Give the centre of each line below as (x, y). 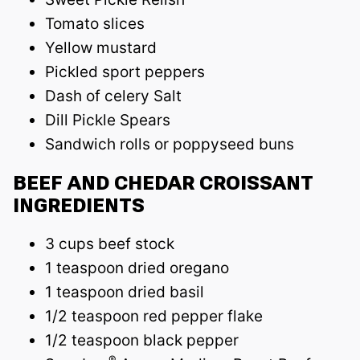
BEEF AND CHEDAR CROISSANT (163, 183)
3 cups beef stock (110, 243)
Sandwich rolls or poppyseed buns (170, 144)
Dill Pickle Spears (108, 120)
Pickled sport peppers (125, 72)
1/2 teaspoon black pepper (142, 340)
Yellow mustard (101, 47)
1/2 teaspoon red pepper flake (154, 316)
